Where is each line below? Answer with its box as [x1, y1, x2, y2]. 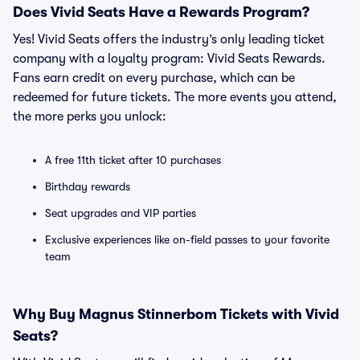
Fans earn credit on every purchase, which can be [13, 71, 295, 85]
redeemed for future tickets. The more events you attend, [13, 90, 337, 104]
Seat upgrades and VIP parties [45, 207, 196, 219]
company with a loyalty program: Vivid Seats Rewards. [13, 51, 325, 66]
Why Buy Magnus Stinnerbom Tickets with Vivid [13, 306, 339, 322]
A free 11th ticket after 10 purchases [45, 153, 221, 166]
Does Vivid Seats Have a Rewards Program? [13, 4, 309, 20]
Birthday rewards [45, 180, 130, 193]
